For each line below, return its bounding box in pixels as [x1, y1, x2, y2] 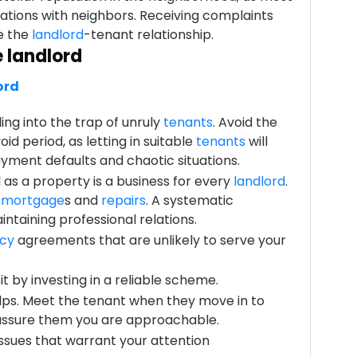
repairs [101, 191, 146, 210]
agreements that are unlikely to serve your [14, 231, 286, 249]
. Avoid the [213, 113, 277, 131]
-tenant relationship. [84, 25, 214, 44]
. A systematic [146, 191, 233, 210]
